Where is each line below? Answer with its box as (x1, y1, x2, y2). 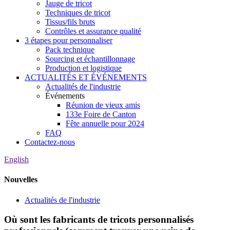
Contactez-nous (25, 138, 75, 146)
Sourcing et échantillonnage (45, 54, 135, 63)
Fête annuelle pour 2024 (66, 119, 144, 128)
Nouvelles (4, 175, 37, 184)
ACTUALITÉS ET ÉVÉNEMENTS (25, 73, 147, 82)
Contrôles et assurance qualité (45, 27, 141, 35)
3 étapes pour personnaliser (25, 36, 112, 45)
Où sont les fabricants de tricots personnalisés (4, 214, 194, 225)
